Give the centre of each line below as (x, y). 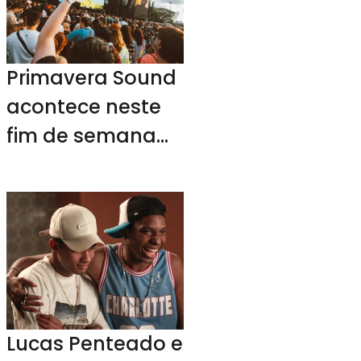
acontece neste (84, 106)
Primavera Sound (92, 77)
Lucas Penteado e (95, 343)
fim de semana (82, 135)
